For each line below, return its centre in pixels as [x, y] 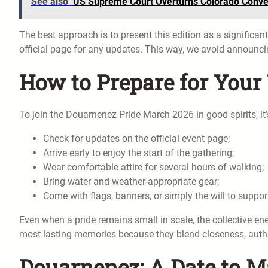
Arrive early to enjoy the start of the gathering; [138, 153]
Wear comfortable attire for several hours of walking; [153, 167]
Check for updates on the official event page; [136, 138]
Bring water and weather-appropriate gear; [131, 181]
